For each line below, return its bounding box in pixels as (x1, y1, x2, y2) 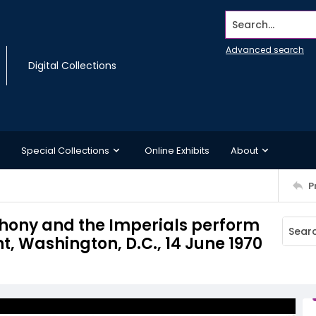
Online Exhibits (145, 143, 209, 157)
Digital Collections (28, 59, 116, 73)
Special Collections (21, 143, 109, 157)
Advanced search (226, 44, 304, 56)
